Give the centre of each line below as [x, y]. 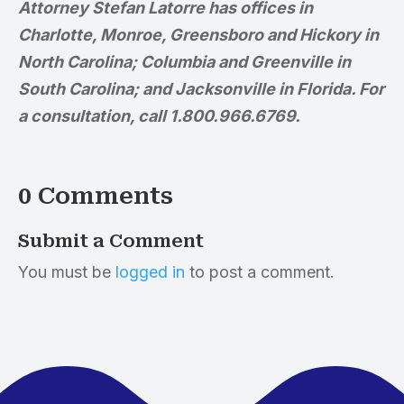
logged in [150, 272]
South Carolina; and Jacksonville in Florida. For [201, 89]
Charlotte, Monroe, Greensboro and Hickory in [198, 35]
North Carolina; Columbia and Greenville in [184, 62]
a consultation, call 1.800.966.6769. [159, 116]
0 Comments [96, 196]
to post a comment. [260, 272]
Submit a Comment [111, 241]
